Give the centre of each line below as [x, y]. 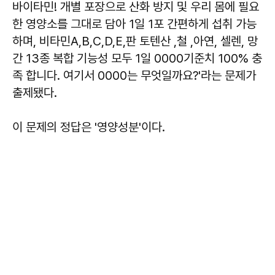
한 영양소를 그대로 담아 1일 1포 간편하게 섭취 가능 [134, 24]
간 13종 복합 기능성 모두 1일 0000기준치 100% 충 [137, 59]
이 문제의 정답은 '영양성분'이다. [89, 127]
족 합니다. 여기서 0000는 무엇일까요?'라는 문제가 [134, 76]
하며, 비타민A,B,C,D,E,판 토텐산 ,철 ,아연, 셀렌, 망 [135, 41]
